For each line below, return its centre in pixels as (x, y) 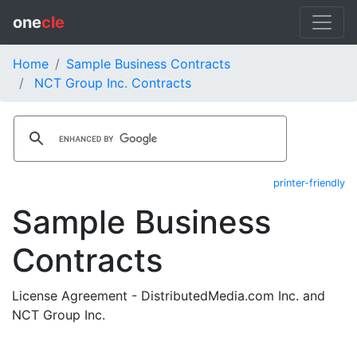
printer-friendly (309, 183)
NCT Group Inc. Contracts (113, 83)
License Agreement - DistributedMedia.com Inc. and (169, 296)
